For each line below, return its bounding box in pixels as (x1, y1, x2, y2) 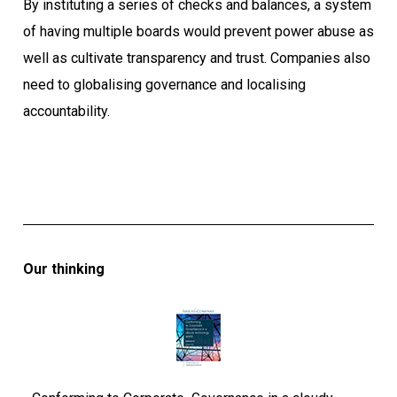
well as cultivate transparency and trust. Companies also (23, 50, 370, 67)
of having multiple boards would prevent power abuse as (23, 23, 374, 41)
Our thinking (23, 260, 105, 277)
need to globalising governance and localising (23, 76, 306, 94)
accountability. (23, 103, 110, 121)
